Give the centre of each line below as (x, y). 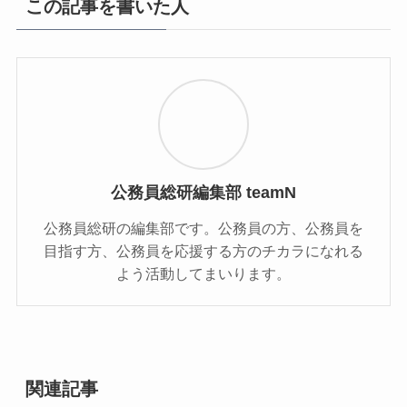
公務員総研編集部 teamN (203, 192)
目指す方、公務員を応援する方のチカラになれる (203, 250)
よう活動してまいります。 (203, 273)
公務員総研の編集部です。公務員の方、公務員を (203, 228)
